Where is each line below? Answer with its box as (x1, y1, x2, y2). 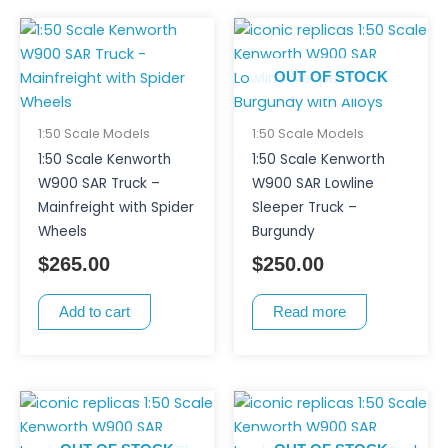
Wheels (37, 221, 87, 241)
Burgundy (251, 221, 315, 241)
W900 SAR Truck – (37, 173, 160, 193)
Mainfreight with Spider (37, 197, 194, 217)
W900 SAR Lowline (251, 173, 374, 193)
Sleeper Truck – (251, 197, 357, 217)
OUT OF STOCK (274, 69, 388, 86)
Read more (272, 303, 346, 320)
